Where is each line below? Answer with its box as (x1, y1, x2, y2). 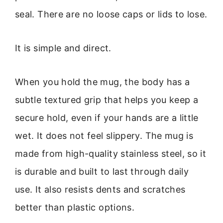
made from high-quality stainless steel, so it (15, 148, 207, 159)
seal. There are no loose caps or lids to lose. (15, 8, 208, 19)
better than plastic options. (15, 202, 135, 213)
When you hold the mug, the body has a (15, 77, 190, 88)
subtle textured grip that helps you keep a (15, 95, 199, 106)
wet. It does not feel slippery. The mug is (15, 130, 194, 141)
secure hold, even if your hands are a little (15, 112, 199, 123)
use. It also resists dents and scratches (15, 184, 186, 195)
